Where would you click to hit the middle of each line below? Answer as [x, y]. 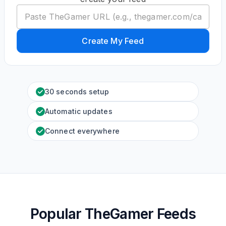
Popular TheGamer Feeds [113, 214]
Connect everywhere [82, 131]
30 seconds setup [77, 92]
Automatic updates [79, 111]
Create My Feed [113, 41]
